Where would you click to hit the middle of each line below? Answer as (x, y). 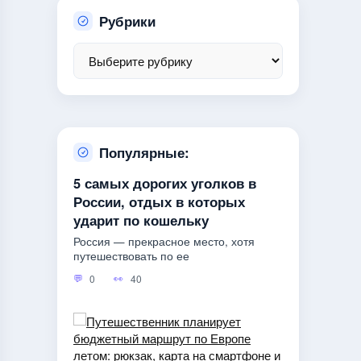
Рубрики (127, 21)
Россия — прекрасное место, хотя (164, 242)
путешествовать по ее (131, 256)
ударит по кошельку (141, 220)
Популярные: (144, 152)
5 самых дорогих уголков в (165, 183)
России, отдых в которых (159, 201)
